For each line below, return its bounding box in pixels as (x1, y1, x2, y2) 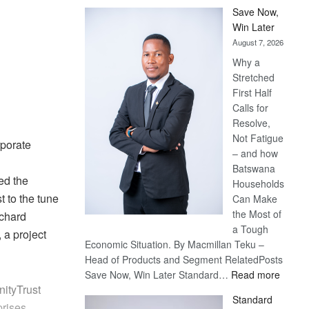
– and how (232, 146, 279, 160)
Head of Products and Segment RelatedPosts (85, 252, 283, 266)
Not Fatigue (232, 131, 284, 145)
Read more (231, 268, 281, 281)
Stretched (232, 70, 275, 84)
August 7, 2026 (232, 37, 284, 48)
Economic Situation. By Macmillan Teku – (85, 237, 265, 251)
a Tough (232, 222, 269, 236)
